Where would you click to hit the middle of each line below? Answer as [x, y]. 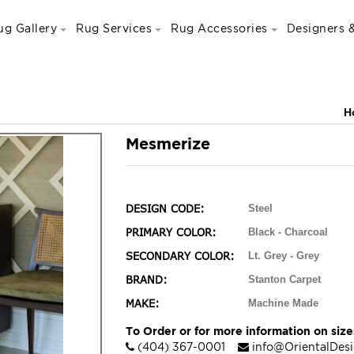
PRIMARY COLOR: [171, 232]
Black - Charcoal [288, 232]
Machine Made [283, 303]
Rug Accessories [219, 28]
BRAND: [147, 280]
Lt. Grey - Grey [284, 256]
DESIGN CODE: [165, 209]
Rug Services [114, 28]
